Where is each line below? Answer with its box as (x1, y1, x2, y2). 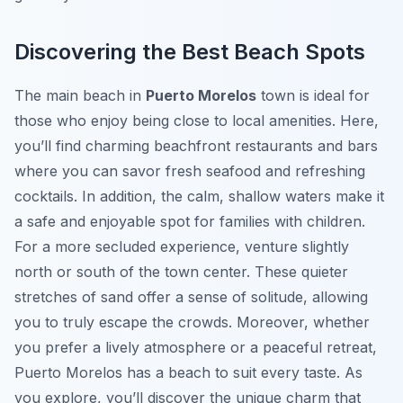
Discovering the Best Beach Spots (14, 39, 365, 66)
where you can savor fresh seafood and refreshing (14, 162, 365, 181)
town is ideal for (256, 86, 370, 105)
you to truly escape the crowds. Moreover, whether (14, 313, 370, 332)
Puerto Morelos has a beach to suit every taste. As (14, 363, 363, 382)
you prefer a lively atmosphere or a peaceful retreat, (14, 338, 377, 357)
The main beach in (14, 86, 146, 105)
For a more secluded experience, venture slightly (14, 237, 349, 256)
